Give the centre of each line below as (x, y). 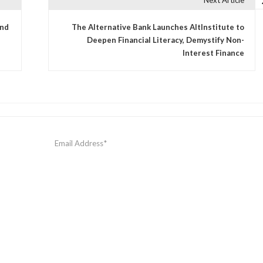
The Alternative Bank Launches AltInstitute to (158, 27)
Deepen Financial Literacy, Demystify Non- (165, 40)
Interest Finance (213, 53)
